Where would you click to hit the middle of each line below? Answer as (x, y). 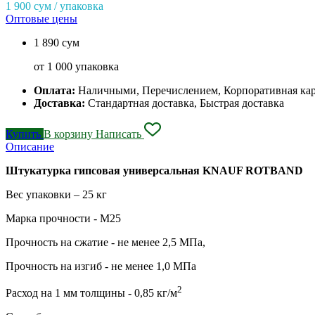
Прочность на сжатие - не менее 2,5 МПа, (105, 242)
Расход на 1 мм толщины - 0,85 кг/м (91, 292)
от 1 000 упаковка (76, 66)
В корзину (70, 134)
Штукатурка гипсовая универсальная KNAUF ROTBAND (154, 170)
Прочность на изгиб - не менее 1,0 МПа (101, 266)
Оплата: (56, 90)
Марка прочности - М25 (63, 218)
